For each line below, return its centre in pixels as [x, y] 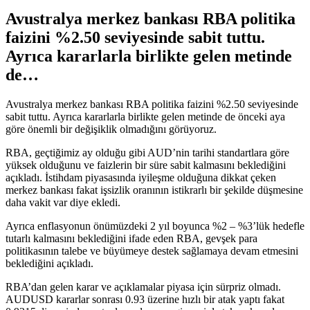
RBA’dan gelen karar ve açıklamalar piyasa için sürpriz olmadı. [143, 286]
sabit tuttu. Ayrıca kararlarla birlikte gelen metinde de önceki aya [145, 116]
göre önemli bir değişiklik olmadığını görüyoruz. [111, 129]
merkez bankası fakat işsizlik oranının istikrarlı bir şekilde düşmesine [154, 190]
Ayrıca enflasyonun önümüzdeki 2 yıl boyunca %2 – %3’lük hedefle [155, 226]
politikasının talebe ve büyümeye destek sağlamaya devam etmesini [152, 250]
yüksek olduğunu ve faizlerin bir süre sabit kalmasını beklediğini [146, 165]
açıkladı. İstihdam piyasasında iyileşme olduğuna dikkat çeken [141, 177]
